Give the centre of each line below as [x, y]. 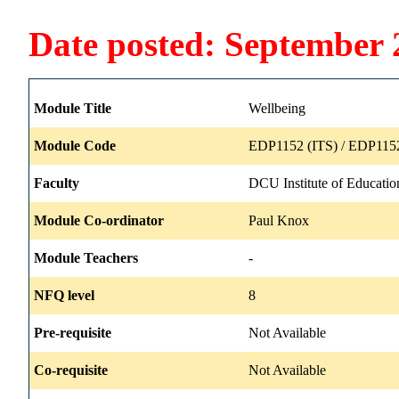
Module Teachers [86, 257]
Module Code [75, 145]
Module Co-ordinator [99, 220]
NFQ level [64, 295]
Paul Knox [279, 220]
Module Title [73, 108]
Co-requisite [71, 370]
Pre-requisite [73, 332]
